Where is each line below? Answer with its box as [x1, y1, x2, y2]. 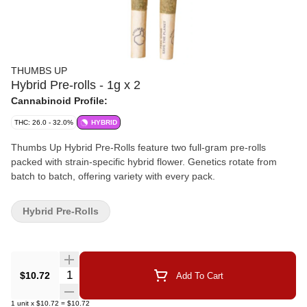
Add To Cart [175, 270, 223, 281]
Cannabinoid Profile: [11, 95, 108, 106]
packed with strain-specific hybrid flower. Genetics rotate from [11, 156, 277, 167]
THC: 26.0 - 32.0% [14, 119, 73, 126]
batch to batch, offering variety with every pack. [11, 171, 215, 182]
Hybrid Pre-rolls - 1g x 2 [11, 78, 140, 92]
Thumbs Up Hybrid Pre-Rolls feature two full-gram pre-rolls [11, 142, 266, 153]
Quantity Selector [58, 267, 142, 279]
